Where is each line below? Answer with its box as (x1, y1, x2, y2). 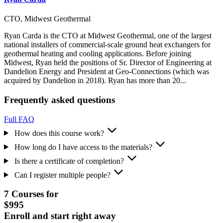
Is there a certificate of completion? (12, 156, 126, 165)
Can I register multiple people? (12, 170, 112, 179)
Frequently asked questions (4, 94, 115, 105)
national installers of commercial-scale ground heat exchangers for (4, 40, 211, 49)
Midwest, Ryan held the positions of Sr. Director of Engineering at (4, 58, 212, 67)
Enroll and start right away (4, 211, 116, 222)
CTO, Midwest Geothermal (4, 14, 91, 23)
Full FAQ (4, 114, 34, 123)
